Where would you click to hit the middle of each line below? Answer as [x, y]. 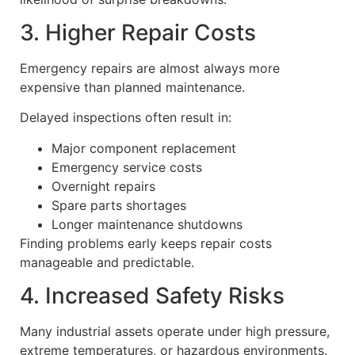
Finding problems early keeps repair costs [146, 243]
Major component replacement [144, 148]
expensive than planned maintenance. [132, 88]
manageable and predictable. [107, 262]
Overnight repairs [103, 186]
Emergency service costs [127, 167]
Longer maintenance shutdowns [147, 224]
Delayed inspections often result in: [126, 118]
